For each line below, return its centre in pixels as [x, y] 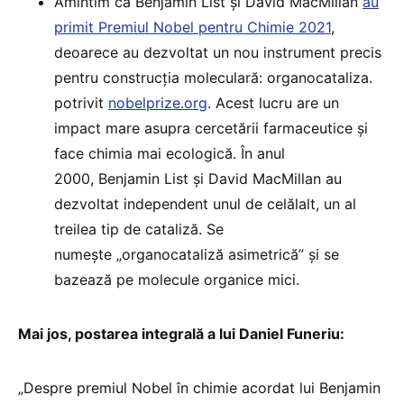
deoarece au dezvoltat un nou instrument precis [218, 52]
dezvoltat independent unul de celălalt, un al [205, 203]
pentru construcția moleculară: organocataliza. [213, 77]
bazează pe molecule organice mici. [177, 279]
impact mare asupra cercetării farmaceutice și [211, 128]
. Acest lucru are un [273, 102]
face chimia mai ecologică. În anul [170, 153]
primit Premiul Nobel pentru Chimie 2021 [193, 27]
